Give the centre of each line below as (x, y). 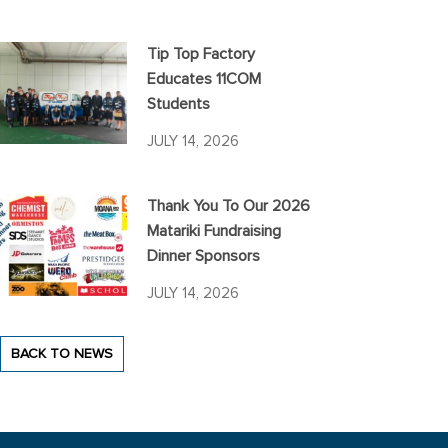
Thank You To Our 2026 (229, 206)
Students (179, 104)
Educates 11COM (204, 79)
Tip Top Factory (201, 54)
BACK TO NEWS (61, 354)
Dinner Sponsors (204, 256)
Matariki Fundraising (214, 231)
